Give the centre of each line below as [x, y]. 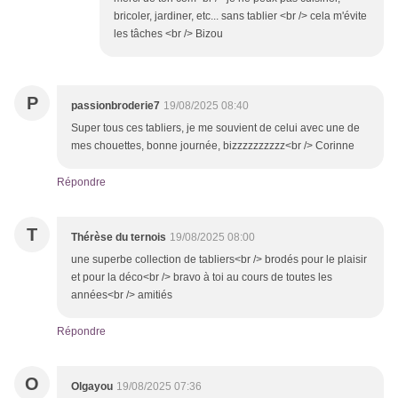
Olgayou [92, 387]
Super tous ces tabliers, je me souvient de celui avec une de [215, 128]
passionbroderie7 [115, 106]
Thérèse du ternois [119, 238]
